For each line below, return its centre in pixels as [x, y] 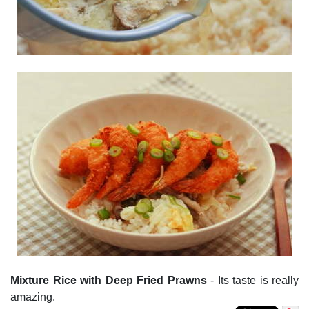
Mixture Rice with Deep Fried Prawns [109, 280]
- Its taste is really [252, 280]
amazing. [34, 297]
